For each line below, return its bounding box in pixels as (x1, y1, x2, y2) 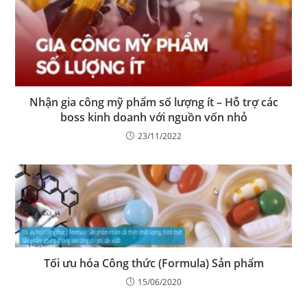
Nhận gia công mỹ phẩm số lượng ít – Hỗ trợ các (29, 95, 278, 110)
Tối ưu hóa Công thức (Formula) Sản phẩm (43, 256, 264, 271)
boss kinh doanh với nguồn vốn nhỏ (60, 110, 247, 125)
